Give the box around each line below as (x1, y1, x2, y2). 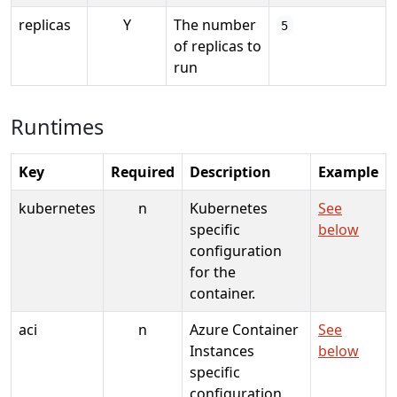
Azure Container (190, 319, 299, 339)
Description (190, 161, 271, 182)
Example (318, 161, 378, 182)
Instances (190, 340, 254, 361)
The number (174, 14, 256, 35)
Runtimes (11, 112, 104, 141)
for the (190, 261, 236, 282)
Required (111, 161, 175, 182)
